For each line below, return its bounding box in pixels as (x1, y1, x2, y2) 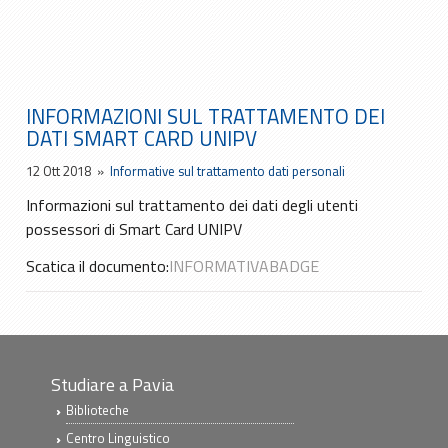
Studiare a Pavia (51, 371, 175, 398)
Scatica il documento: (26, 254, 170, 278)
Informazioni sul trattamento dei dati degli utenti (26, 193, 359, 217)
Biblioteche (66, 400, 130, 420)
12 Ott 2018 (26, 161, 92, 181)
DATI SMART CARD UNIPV (26, 122, 258, 154)
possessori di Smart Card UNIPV (26, 217, 243, 241)
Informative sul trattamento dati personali (110, 161, 346, 181)
